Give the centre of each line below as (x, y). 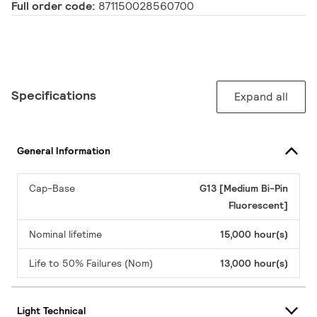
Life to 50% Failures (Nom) (91, 264)
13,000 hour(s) (254, 264)
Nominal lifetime (65, 235)
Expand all (261, 97)
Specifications (54, 96)
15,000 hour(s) (254, 235)
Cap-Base (52, 189)
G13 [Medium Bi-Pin (244, 189)
